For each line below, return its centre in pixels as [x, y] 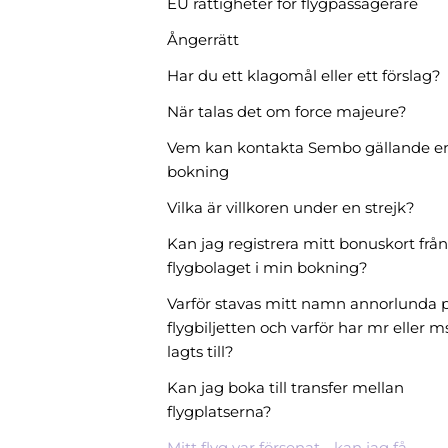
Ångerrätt [203, 39]
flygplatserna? [219, 411]
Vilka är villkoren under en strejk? [291, 207]
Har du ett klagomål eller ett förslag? [304, 75]
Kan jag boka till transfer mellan [285, 387]
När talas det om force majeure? [287, 111]
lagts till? [200, 351]
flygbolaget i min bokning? [267, 267]
